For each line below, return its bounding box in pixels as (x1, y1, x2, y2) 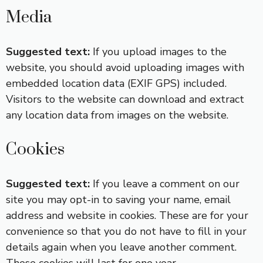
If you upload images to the (93, 45, 227, 59)
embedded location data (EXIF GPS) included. (6, 76, 227, 90)
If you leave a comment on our (93, 177, 240, 191)
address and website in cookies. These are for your (6, 208, 248, 222)
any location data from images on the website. (6, 108, 228, 122)
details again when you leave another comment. (6, 240, 237, 254)
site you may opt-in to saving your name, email (6, 193, 231, 207)
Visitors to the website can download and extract (6, 92, 244, 106)
